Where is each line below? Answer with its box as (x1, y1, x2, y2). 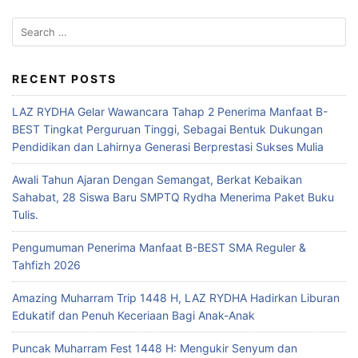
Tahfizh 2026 (12, 258, 81, 272)
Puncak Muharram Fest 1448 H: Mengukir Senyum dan (12, 341, 297, 355)
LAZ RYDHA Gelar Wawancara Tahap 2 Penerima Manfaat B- (12, 105, 328, 118)
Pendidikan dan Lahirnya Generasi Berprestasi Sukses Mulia (12, 140, 324, 153)
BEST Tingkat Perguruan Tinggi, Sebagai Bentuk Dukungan (12, 122, 323, 136)
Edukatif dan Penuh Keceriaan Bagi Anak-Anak (12, 308, 255, 322)
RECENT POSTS (12, 72, 117, 86)
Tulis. (12, 208, 38, 221)
